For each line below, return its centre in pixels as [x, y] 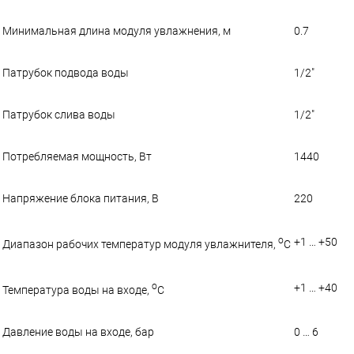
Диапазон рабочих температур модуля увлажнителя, [140, 244]
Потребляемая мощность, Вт [77, 156]
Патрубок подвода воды [66, 72]
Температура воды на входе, [77, 290]
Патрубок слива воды [59, 114]
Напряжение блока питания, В [81, 198]
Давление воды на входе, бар [78, 331]
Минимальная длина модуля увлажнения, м [117, 30]
